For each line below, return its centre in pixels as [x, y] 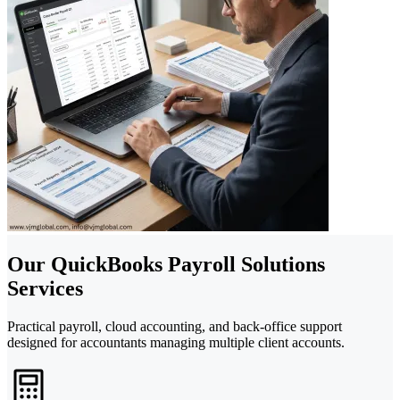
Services [45, 288]
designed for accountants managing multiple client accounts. [176, 342]
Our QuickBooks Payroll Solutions [166, 264]
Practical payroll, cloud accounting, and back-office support [175, 326]
